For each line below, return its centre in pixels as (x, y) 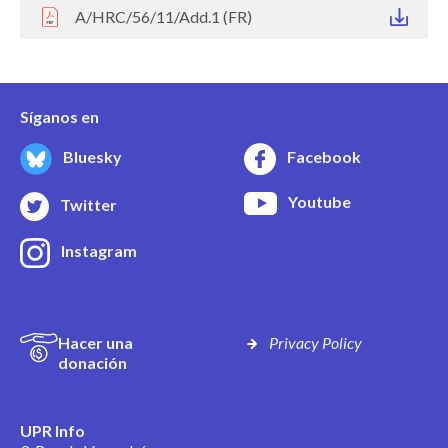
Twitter (88, 204)
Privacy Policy (315, 342)
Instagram (99, 251)
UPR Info (54, 430)
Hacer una (95, 342)
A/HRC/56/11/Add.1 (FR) (163, 16)
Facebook (324, 157)
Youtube (319, 201)
